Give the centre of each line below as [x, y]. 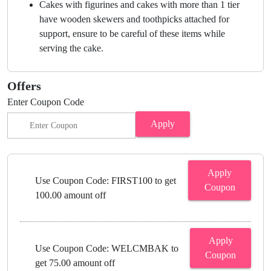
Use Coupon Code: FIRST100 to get [106, 180]
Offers [24, 86]
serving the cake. [71, 48]
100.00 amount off [70, 195]
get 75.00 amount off [75, 263]
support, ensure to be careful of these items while [132, 34]
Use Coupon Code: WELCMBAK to [107, 248]
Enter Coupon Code [46, 102]
